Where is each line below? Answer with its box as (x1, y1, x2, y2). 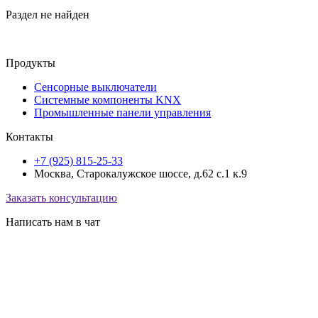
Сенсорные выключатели (34, 81, 157, 93)
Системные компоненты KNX (34, 94, 181, 106)
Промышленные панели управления (34, 106, 211, 119)
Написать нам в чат (6, 216, 100, 228)
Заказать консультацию (6, 192, 117, 204)
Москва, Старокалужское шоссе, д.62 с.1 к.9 (34, 168, 247, 180)
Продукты (6, 57, 55, 69)
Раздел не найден (6, 9, 89, 21)
